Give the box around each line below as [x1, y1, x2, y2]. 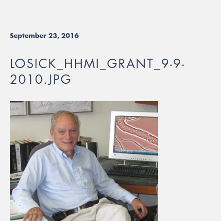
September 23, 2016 [10, 31, 79, 40]
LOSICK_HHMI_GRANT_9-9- [10, 56, 185, 72]
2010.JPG [10, 72, 72, 87]
